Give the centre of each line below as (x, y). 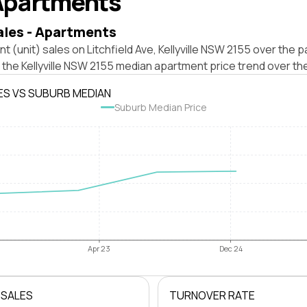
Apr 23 (99, 249)
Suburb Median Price (160, 107)
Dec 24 (231, 249)
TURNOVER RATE (212, 295)
